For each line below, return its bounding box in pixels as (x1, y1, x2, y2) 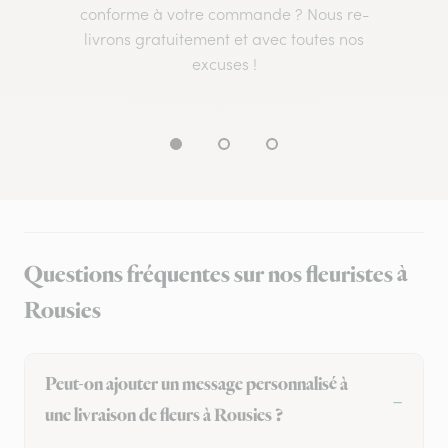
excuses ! (191, 54, 257, 75)
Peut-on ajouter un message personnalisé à (45, 373, 348, 398)
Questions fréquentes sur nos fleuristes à (24, 259, 408, 292)
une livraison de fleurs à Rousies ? (45, 404, 283, 429)
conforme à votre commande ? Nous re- (79, 4, 369, 25)
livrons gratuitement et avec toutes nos (84, 29, 364, 50)
